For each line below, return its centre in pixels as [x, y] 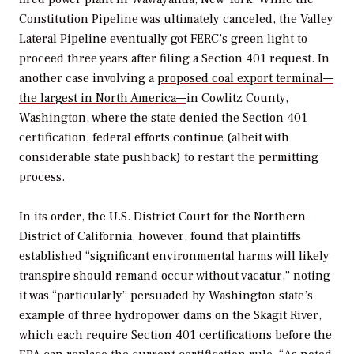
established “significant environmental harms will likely [174, 256]
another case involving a [88, 78]
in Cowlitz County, [237, 98]
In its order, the [64, 217]
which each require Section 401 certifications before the [175, 335]
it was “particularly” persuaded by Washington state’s [166, 296]
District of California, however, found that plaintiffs [160, 237]
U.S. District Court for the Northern [207, 217]
